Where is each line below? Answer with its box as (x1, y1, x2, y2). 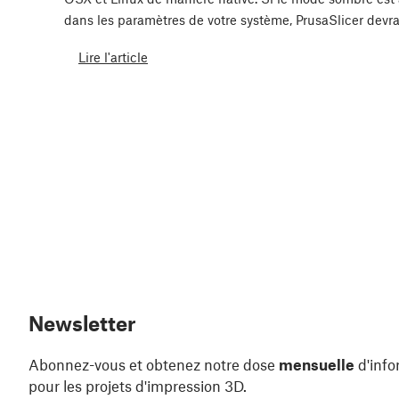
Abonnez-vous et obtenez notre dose (28, 355, 279, 374)
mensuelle (279, 355, 354, 374)
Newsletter (28, 311, 135, 337)
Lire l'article (78, 48, 148, 65)
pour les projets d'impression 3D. (28, 377, 247, 395)
